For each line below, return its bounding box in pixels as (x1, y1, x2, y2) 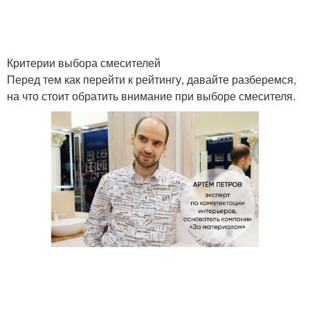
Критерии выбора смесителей (7, 55, 161, 71)
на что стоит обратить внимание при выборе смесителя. (7, 88, 295, 104)
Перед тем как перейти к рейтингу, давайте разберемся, (7, 71, 296, 87)
